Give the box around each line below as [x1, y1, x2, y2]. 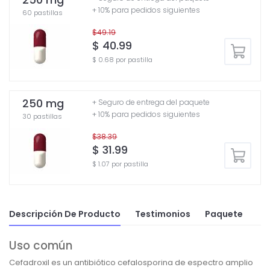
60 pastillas [22, 7, 63, 17]
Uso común [9, 237, 72, 254]
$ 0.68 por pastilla [92, 55, 153, 64]
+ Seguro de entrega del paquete [92, 96, 210, 107]
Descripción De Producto [9, 207, 121, 220]
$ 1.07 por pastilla [92, 159, 149, 169]
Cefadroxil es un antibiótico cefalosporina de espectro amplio [9, 257, 253, 269]
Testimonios [135, 207, 190, 220]
